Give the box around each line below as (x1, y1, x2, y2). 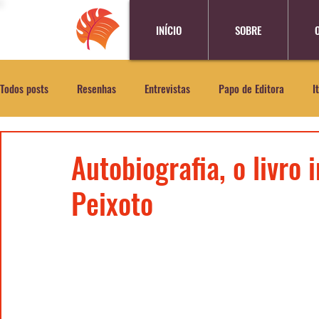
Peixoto (71, 182, 153, 224)
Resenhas (77, 80, 116, 96)
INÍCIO (156, 22, 182, 38)
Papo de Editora (219, 80, 284, 96)
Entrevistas (145, 80, 190, 96)
